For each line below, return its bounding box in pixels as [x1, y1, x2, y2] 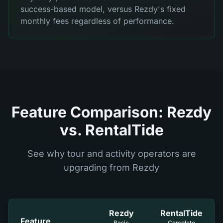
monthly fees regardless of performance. [20, 16, 174, 26]
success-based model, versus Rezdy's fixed [20, 4, 186, 14]
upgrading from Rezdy [64, 162, 159, 173]
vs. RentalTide [59, 121, 164, 139]
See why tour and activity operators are [27, 148, 196, 159]
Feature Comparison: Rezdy [11, 103, 212, 121]
